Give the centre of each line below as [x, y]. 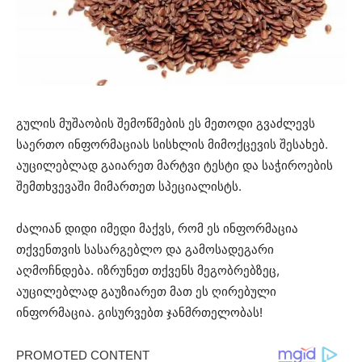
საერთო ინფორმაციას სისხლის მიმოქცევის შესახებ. [172, 145]
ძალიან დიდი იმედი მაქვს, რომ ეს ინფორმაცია [157, 229]
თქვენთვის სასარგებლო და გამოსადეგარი [145, 250]
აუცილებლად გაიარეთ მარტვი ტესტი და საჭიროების [175, 166]
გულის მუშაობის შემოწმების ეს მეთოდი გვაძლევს [166, 124]
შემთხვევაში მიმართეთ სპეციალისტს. [129, 187]
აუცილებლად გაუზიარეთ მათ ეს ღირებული [146, 292]
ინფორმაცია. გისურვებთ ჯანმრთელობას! [139, 313]
